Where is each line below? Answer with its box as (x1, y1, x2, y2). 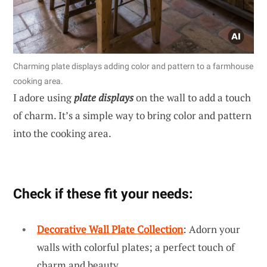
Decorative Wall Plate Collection (37, 222, 183, 236)
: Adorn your (183, 222, 240, 236)
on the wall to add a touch (133, 90, 251, 104)
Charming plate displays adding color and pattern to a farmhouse (13, 61, 253, 71)
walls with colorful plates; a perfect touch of (37, 240, 235, 254)
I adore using (13, 90, 74, 104)
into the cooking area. (13, 126, 111, 140)
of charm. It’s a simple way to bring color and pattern (13, 108, 252, 122)
